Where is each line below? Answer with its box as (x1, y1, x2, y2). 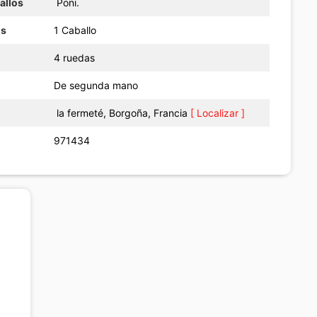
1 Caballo (54, 23, 97, 36)
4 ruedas (54, 51, 96, 64)
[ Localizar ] (190, 106, 246, 119)
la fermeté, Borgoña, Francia (57, 106, 191, 119)
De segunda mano (54, 79, 139, 91)
